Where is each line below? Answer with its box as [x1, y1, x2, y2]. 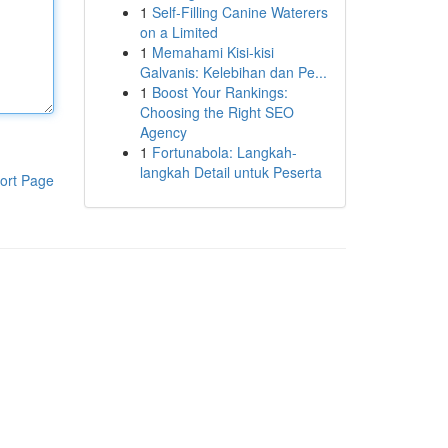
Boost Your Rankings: [151, 82, 288, 102]
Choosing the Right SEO [139, 102, 294, 122]
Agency [139, 122, 187, 142]
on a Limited [139, 22, 218, 42]
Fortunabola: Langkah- [151, 142, 297, 162]
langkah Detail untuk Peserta [139, 162, 322, 182]
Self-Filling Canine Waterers [151, 2, 328, 22]
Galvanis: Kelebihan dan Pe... [139, 62, 327, 82]
